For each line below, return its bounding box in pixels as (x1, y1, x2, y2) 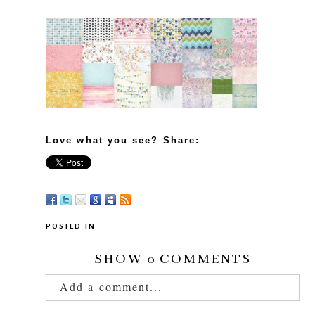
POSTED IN (46, 215, 96, 238)
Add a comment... (60, 279, 163, 295)
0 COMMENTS (147, 251, 252, 267)
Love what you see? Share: (46, 135, 200, 146)
